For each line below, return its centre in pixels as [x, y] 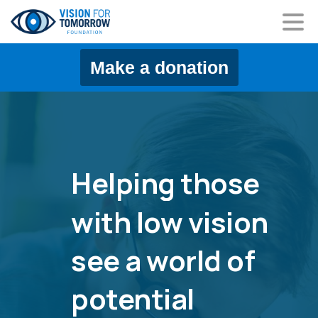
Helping [123, 183]
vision [228, 222]
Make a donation [159, 67]
